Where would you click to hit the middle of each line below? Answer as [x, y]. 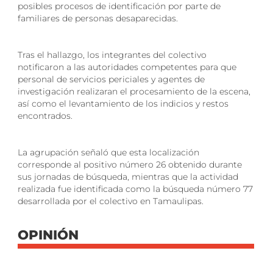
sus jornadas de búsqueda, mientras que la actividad [128, 176]
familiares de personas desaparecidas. [98, 18]
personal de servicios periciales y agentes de [111, 79]
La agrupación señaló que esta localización [108, 152]
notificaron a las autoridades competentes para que [127, 67]
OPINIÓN [48, 234]
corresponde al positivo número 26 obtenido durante [130, 164]
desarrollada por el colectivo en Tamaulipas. [111, 201]
